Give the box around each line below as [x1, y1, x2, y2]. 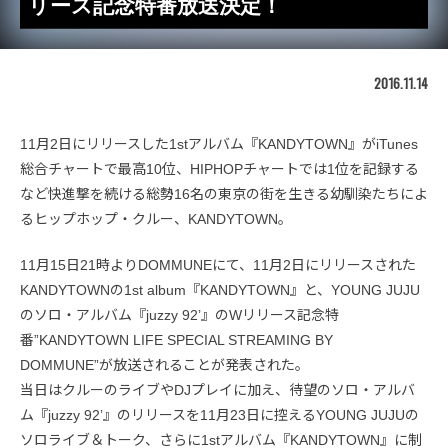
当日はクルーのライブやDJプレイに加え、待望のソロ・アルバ [20, 381, 415, 398]
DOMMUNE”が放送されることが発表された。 [20, 356, 309, 373]
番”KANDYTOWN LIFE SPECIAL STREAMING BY [20, 331, 333, 348]
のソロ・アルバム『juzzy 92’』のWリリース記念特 [20, 306, 339, 323]
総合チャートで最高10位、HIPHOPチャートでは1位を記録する [20, 160, 419, 177]
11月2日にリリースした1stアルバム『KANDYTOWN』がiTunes [20, 135, 418, 152]
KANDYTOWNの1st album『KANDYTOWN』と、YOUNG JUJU [20, 281, 420, 298]
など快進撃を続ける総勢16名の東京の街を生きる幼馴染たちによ [20, 185, 428, 202]
